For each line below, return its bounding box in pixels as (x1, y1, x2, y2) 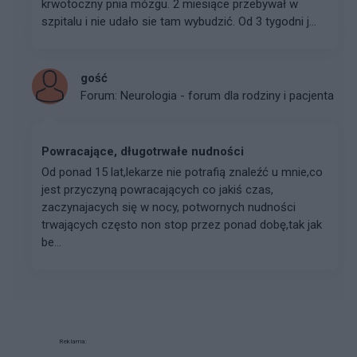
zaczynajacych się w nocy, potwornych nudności (41, 200, 296, 214)
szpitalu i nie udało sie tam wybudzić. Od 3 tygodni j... (41, 14, 316, 29)
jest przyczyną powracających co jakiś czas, (41, 182, 273, 197)
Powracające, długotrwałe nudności (41, 144, 244, 159)
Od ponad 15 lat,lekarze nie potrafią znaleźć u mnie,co (41, 165, 323, 179)
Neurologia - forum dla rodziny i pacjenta (120, 88, 334, 103)
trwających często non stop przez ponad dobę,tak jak (41, 218, 322, 232)
